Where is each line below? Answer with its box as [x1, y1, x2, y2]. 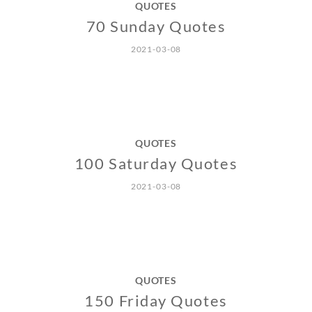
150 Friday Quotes [84, 291, 228, 311]
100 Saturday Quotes [74, 154, 238, 173]
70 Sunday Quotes [86, 17, 226, 36]
